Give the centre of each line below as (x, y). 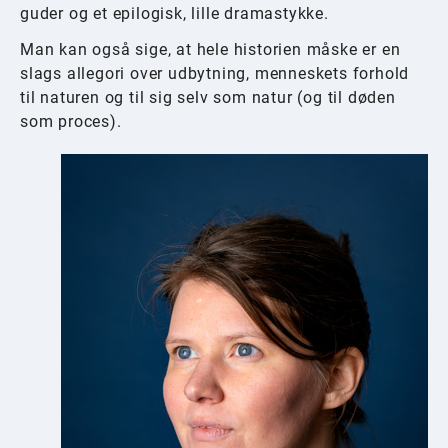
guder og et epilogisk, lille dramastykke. (174, 14)
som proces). (71, 122)
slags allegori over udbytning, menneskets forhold (215, 74)
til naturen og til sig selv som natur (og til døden (208, 98)
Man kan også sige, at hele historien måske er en (210, 50)
